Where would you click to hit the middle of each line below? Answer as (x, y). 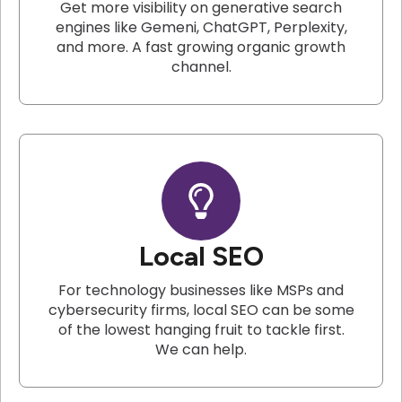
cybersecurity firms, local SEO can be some (201, 310)
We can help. (201, 350)
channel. (201, 67)
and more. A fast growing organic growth (201, 48)
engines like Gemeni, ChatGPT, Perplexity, (201, 28)
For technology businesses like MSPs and (201, 291)
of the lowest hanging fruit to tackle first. (201, 330)
